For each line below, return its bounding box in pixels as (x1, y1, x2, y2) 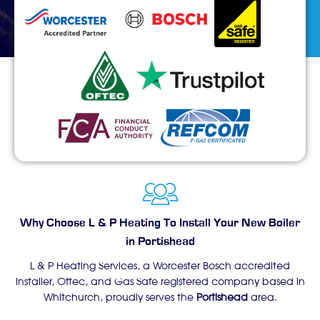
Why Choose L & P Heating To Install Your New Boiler (20, 216, 300, 229)
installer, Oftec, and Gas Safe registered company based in (15, 275, 305, 291)
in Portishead (125, 235, 195, 248)
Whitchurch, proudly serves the (43, 291, 196, 306)
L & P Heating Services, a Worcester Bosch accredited (30, 259, 290, 275)
